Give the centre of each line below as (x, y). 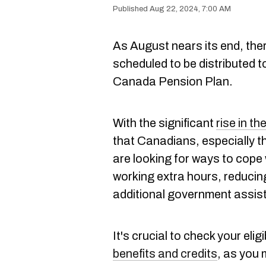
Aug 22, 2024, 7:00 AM (190, 9)
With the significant (164, 123)
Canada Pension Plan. (173, 81)
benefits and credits (165, 254)
